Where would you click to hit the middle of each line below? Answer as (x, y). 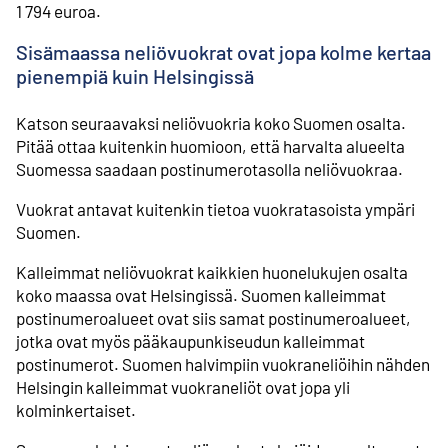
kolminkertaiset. (76, 410)
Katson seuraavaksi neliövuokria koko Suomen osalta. (211, 122)
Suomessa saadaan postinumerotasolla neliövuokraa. (211, 168)
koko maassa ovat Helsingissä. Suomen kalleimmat (201, 295)
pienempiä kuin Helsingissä (135, 75)
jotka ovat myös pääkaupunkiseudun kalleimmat (190, 341)
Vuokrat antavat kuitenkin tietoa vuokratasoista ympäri (215, 208)
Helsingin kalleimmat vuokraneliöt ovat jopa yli (183, 387)
